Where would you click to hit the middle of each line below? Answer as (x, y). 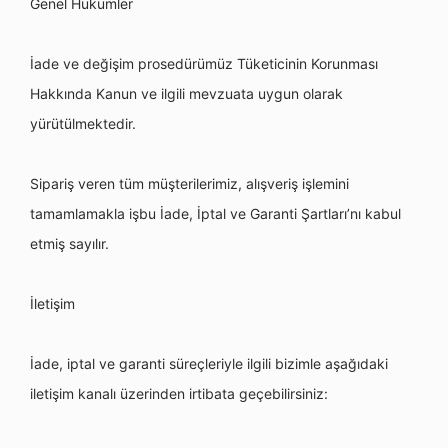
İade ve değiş (74, 63)
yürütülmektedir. (83, 123)
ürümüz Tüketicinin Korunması (281, 63)
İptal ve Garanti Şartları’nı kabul (299, 213)
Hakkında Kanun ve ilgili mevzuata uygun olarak (186, 93)
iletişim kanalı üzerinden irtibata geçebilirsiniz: (179, 393)
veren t (101, 183)
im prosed (151, 63)
